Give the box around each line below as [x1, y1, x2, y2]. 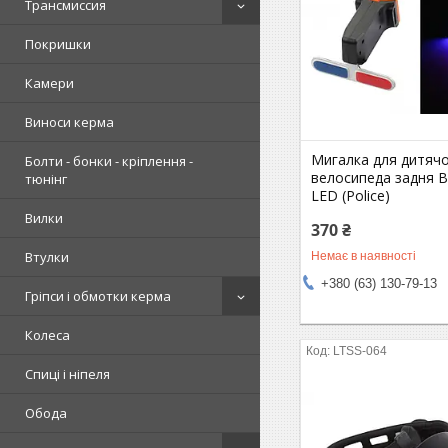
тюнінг [25, 170, 67, 188]
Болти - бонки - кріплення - [25, 152, 193, 170]
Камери [25, 74, 74, 92]
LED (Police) [311, 185, 391, 205]
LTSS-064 [333, 343, 388, 358]
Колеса [25, 326, 70, 344]
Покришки [25, 35, 91, 53]
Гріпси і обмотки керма [25, 287, 171, 305]
